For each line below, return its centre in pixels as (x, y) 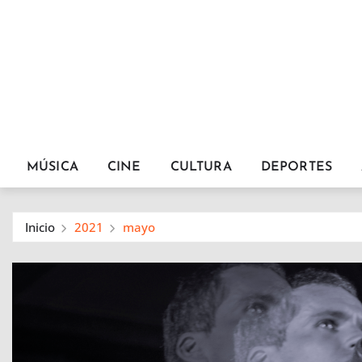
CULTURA (201, 167)
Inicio (40, 227)
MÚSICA (53, 167)
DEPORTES (297, 167)
